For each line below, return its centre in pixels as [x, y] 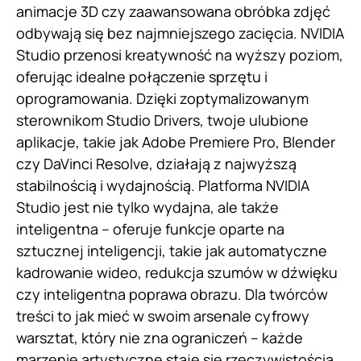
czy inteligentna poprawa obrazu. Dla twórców [172, 295]
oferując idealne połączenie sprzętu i [142, 77]
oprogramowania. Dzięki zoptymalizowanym [162, 99]
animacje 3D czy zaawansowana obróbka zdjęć [173, 12]
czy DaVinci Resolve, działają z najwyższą [156, 164]
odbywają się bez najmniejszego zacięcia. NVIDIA [180, 33]
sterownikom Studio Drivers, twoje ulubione [162, 120]
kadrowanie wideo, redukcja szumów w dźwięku [177, 273]
